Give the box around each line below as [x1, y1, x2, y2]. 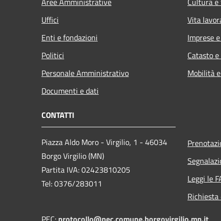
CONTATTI [41, 109, 74, 121]
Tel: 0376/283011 [41, 177, 102, 189]
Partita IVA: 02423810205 [41, 163, 130, 176]
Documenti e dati [41, 84, 99, 97]
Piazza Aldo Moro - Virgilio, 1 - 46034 [41, 136, 167, 148]
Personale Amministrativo [41, 67, 129, 79]
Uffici [41, 13, 59, 26]
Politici [41, 49, 64, 61]
